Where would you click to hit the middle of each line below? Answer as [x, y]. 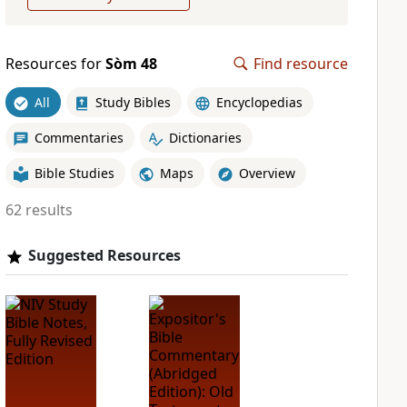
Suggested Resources [104, 255]
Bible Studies [74, 173]
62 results [39, 210]
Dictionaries [205, 137]
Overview [267, 173]
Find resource [301, 64]
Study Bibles [133, 102]
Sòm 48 [131, 64]
